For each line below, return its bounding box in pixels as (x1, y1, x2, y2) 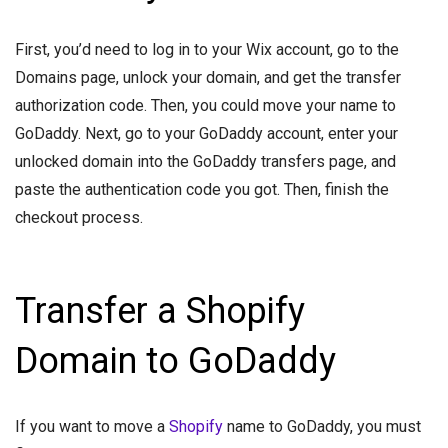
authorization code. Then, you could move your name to (15, 96, 396, 116)
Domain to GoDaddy (15, 340, 336, 383)
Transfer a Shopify (15, 290, 305, 333)
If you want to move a (15, 417, 169, 437)
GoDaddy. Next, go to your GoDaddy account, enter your (15, 124, 398, 144)
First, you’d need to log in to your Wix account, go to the (15, 40, 399, 60)
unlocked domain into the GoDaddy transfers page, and (15, 152, 396, 172)
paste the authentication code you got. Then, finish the (15, 180, 389, 200)
